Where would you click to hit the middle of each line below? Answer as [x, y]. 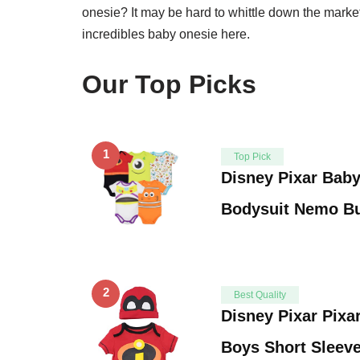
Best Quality [260, 295]
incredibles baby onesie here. [166, 34]
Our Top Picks [169, 84]
